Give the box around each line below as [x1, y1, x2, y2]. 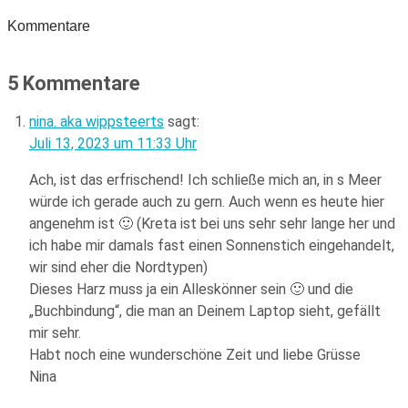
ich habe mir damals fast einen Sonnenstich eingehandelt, [29, 237, 394, 255]
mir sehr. [29, 324, 81, 342]
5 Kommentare [7, 72, 140, 96]
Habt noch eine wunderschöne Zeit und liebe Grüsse [29, 346, 361, 364]
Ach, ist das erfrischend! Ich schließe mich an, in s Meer [29, 171, 382, 189]
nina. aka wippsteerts [29, 113, 164, 131]
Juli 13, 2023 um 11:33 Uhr [29, 135, 197, 153]
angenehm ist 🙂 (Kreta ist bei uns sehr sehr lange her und [29, 215, 395, 233]
